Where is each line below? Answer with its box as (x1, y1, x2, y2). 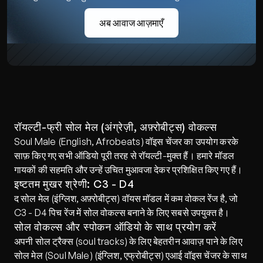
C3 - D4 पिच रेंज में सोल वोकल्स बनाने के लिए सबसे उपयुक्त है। (14, 207, 230, 218)
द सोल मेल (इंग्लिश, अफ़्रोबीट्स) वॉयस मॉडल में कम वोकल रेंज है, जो (14, 193, 238, 204)
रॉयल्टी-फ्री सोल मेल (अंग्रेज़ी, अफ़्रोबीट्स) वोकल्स (14, 120, 217, 133)
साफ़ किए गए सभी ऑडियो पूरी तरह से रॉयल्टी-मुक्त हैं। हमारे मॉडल (14, 150, 235, 161)
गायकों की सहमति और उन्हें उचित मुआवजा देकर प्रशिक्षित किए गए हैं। (14, 164, 243, 176)
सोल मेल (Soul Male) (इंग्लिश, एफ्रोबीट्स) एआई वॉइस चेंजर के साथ (14, 249, 247, 261)
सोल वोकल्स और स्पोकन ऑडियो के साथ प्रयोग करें (14, 220, 217, 233)
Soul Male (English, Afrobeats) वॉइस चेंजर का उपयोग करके (14, 136, 238, 147)
